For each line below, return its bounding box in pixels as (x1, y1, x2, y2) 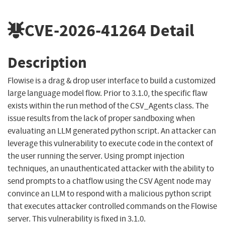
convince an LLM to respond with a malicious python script (8, 188, 211, 199)
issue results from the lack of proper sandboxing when (8, 113, 195, 124)
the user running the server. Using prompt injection (8, 151, 184, 162)
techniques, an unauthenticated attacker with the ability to (8, 163, 214, 174)
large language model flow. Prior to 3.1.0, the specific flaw (8, 88, 207, 99)
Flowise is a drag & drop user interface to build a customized (8, 75, 215, 86)
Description (8, 52, 87, 73)
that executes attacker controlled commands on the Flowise (8, 201, 217, 212)
